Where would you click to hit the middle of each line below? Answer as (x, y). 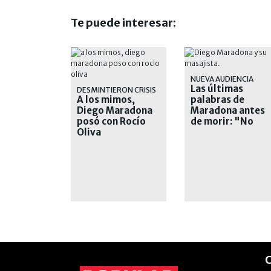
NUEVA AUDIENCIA (222, 79)
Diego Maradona (115, 110)
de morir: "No (222, 121)
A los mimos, (106, 99)
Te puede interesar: (123, 22)
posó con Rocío (111, 121)
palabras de (217, 99)
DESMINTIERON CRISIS (116, 90)
